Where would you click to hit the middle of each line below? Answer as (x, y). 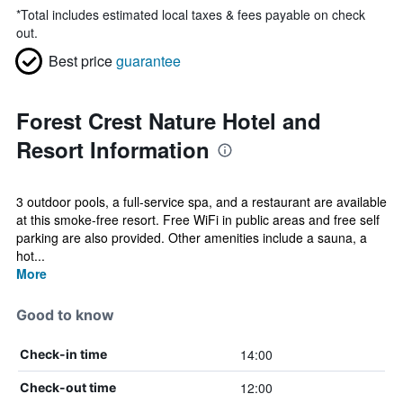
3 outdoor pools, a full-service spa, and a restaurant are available (201, 201)
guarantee (148, 61)
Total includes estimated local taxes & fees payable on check (193, 14)
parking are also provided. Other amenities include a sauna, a (192, 237)
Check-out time (68, 387)
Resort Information (113, 149)
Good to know (65, 315)
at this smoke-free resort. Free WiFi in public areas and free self (198, 219)
